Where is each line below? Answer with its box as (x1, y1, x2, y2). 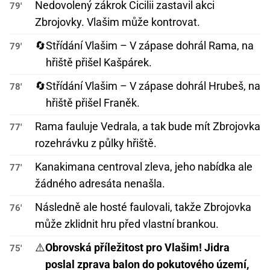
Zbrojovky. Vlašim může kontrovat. (35, 16, 200, 29)
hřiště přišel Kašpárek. (46, 56, 152, 69)
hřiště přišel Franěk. (46, 96, 140, 110)
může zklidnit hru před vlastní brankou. (35, 218, 219, 231)
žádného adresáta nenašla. (35, 177, 165, 190)
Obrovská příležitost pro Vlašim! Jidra (45, 241, 230, 254)
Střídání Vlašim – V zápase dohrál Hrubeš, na (46, 80, 260, 93)
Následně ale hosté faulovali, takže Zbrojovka (35, 201, 251, 214)
